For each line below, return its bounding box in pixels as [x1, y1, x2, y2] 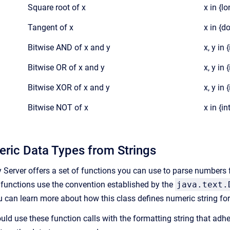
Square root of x [28, 3, 86, 12]
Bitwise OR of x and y [28, 63, 105, 72]
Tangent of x [28, 23, 73, 32]
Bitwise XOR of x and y [28, 83, 110, 92]
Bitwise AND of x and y [28, 43, 110, 52]
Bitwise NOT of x [28, 103, 88, 112]
